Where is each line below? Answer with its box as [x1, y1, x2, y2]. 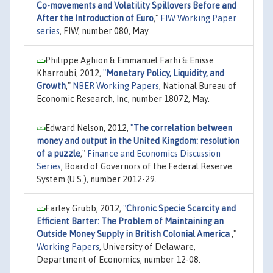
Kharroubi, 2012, [37, 68, 103, 78]
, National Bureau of [159, 80, 236, 91]
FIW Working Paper [160, 13, 236, 23]
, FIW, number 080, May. [60, 26, 150, 36]
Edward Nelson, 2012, [45, 122, 130, 133]
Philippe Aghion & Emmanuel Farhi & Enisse [45, 55, 214, 65]
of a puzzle [37, 148, 80, 158]
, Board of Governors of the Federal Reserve [61, 161, 232, 171]
